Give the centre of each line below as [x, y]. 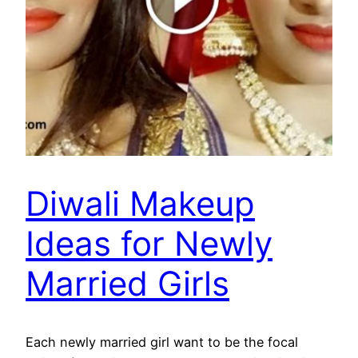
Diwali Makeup [140, 204]
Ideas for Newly [149, 244]
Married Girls [127, 284]
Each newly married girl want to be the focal [162, 342]
